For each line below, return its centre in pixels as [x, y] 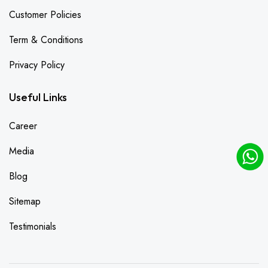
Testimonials [33, 227]
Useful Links [38, 98]
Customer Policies [45, 15]
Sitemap [25, 202]
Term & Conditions [46, 40]
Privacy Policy [37, 65]
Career [23, 126]
